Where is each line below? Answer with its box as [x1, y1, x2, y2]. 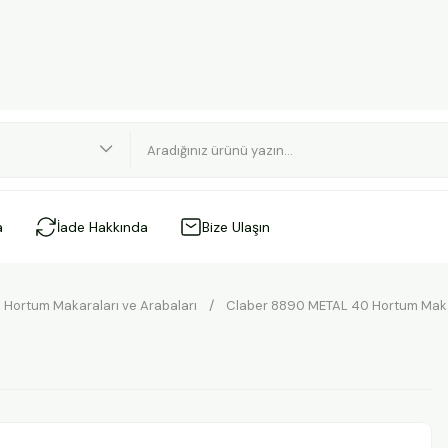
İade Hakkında [57, 218, 148, 236]
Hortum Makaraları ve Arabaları [4, 297, 197, 314]
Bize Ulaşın [202, 218, 270, 236]
